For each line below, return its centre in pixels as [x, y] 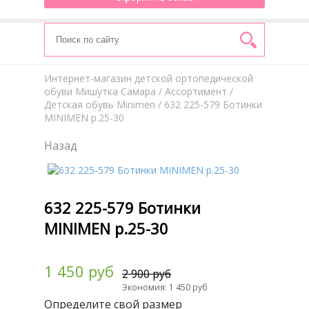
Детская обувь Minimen [100, 104]
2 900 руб [147, 274]
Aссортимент [196, 91]
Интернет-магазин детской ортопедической [149, 78]
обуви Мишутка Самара [100, 91]
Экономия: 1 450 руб [165, 288]
